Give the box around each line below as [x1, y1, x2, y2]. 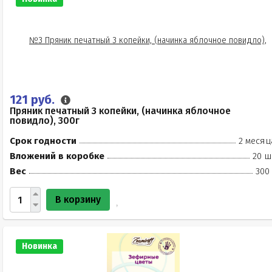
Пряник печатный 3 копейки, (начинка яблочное [10, 105, 231, 117]
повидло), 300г [10, 115, 80, 126]
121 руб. [10, 92, 58, 107]
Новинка [22, 241, 57, 251]
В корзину [55, 194, 101, 205]
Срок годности [10, 135, 76, 146]
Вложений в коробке [10, 151, 104, 161]
